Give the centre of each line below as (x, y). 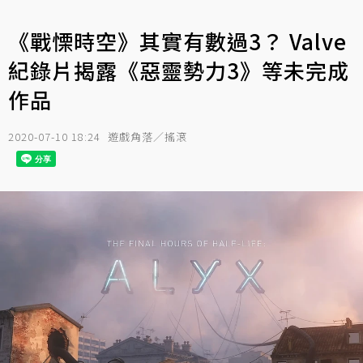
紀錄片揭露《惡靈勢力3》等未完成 (179, 70)
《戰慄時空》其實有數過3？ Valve (177, 41)
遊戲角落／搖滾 (147, 137)
